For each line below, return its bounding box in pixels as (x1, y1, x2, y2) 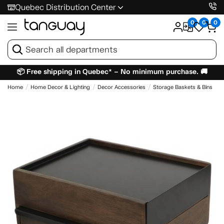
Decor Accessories (97, 83, 145, 90)
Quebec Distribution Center (15, 2, 116, 12)
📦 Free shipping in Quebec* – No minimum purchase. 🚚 (16, 67, 207, 76)
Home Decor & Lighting (30, 83, 90, 90)
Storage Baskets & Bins (153, 83, 212, 90)
